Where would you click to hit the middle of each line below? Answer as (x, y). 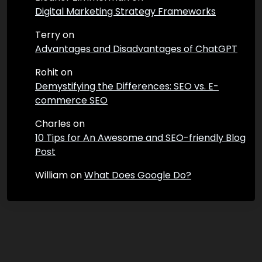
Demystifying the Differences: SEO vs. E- (127, 87)
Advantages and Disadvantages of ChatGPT (136, 49)
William (51, 175)
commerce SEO (71, 101)
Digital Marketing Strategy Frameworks (125, 12)
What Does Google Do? (138, 175)
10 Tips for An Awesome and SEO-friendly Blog (140, 138)
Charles (53, 124)
